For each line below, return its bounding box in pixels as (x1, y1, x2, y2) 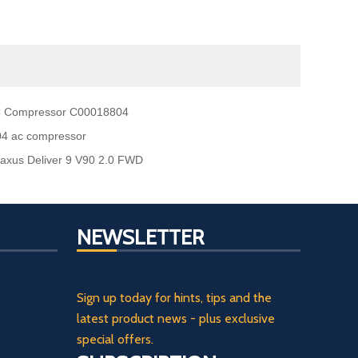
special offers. (77, 331, 153, 347)
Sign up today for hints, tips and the (77, 289, 272, 305)
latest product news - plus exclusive (77, 310, 275, 326)
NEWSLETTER (77, 224, 204, 250)
